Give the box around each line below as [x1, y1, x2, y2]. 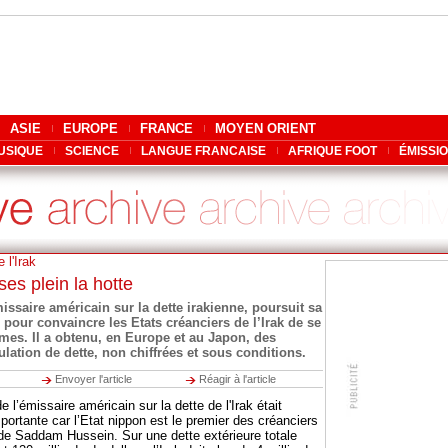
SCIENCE [65, 144, 119, 158]
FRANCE [140, 121, 193, 136]
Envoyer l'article [55, 373, 132, 385]
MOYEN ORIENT [215, 121, 316, 136]
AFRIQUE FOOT [288, 144, 377, 158]
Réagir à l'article [199, 373, 276, 385]
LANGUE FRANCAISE [141, 144, 266, 158]
